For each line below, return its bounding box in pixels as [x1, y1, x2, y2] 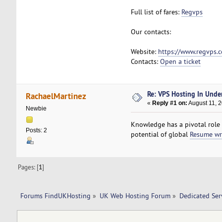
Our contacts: [130, 27, 171, 36]
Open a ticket [160, 56, 201, 66]
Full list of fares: [130, 7, 181, 16]
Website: [130, 47, 158, 56]
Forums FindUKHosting [20, 191, 91, 201]
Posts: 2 [25, 126, 47, 134]
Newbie [25, 105, 47, 112]
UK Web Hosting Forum [99, 191, 170, 201]
